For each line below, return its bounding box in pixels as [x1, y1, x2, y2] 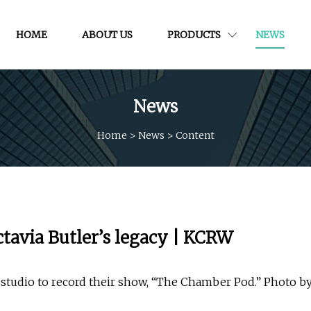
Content [175, 128, 215, 142]
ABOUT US [82, 28, 133, 41]
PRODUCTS [167, 28, 221, 41]
